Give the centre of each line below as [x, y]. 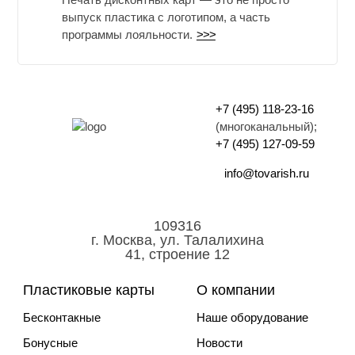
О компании [235, 290]
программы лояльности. [128, 35]
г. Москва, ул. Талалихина [177, 240]
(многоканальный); [266, 126]
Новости [219, 342]
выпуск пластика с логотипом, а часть [166, 17]
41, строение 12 [177, 255]
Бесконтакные [62, 317]
